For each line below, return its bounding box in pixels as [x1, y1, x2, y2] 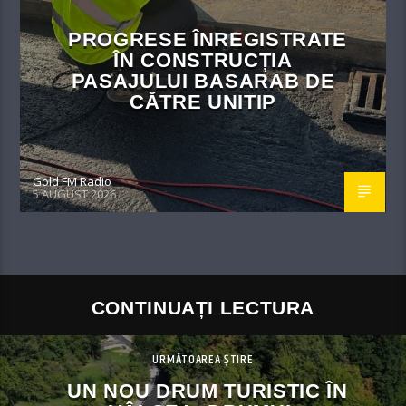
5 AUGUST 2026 [33, 185, 117, 202]
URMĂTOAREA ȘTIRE [152, 350, 254, 371]
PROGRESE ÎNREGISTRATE [67, 28, 348, 52]
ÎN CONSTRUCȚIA [113, 49, 293, 72]
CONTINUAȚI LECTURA [91, 296, 315, 318]
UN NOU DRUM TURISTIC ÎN [67, 380, 348, 403]
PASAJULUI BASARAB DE [71, 70, 335, 93]
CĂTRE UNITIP [129, 91, 277, 114]
